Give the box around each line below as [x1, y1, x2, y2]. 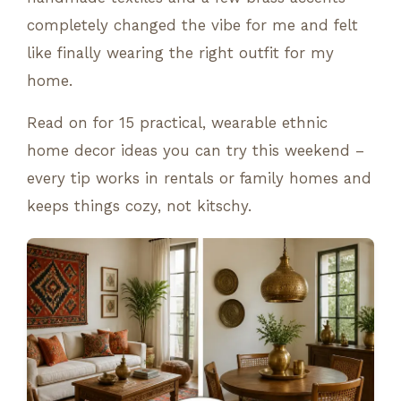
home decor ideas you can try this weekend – [27, 141, 364, 159]
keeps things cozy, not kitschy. [27, 196, 252, 215]
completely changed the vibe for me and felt [27, 15, 358, 34]
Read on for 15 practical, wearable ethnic [27, 113, 328, 132]
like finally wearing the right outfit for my [27, 43, 334, 62]
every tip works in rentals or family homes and [27, 168, 371, 187]
